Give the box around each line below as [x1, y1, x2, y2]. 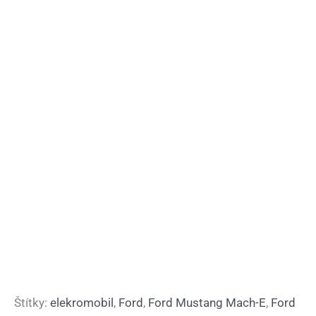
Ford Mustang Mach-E [148, 295, 266, 310]
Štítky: [14, 295, 50, 310]
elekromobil [50, 295, 114, 310]
